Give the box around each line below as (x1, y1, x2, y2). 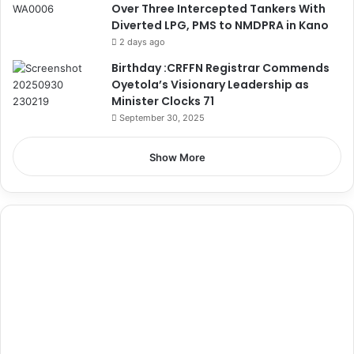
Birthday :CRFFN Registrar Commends (111, 60, 330, 77)
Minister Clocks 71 (111, 93, 214, 110)
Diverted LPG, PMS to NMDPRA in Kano (111, 17, 329, 34)
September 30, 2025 (119, 112, 205, 124)
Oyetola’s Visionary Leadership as (111, 77, 309, 93)
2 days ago (119, 36, 165, 48)
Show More (149, 151, 205, 164)
